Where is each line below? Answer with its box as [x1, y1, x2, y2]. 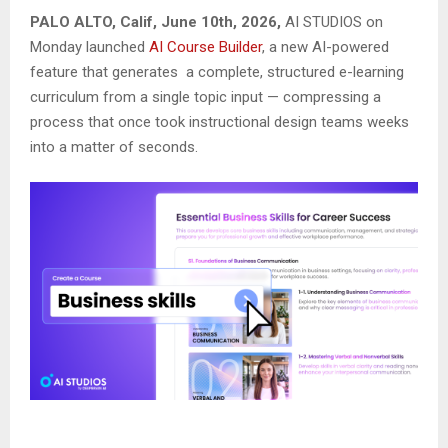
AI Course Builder [149, 38, 262, 57]
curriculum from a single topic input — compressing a [30, 88, 381, 107]
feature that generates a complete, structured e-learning [30, 63, 404, 82]
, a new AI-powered [262, 38, 389, 57]
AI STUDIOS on [281, 13, 383, 32]
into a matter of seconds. [30, 138, 198, 157]
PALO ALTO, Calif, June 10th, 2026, [30, 13, 281, 32]
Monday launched [30, 38, 149, 57]
